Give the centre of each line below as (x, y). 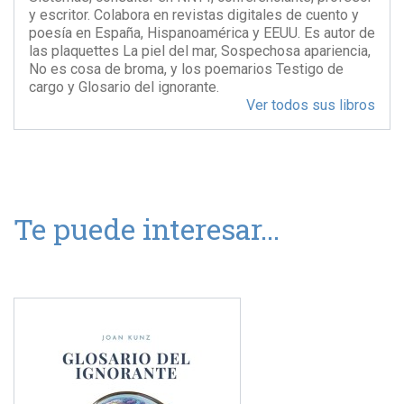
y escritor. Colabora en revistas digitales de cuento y (194, 15)
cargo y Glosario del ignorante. (124, 87)
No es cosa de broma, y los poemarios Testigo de (186, 69)
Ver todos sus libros (311, 105)
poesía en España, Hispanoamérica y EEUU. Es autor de (202, 33)
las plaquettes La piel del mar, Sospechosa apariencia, (200, 51)
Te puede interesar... (147, 229)
